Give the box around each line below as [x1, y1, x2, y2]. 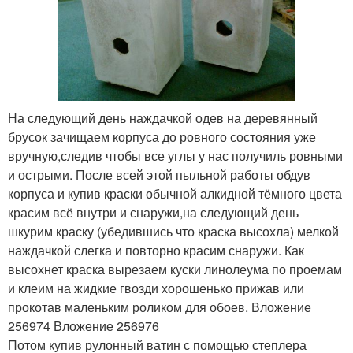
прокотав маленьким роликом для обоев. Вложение [8, 297, 311, 316]
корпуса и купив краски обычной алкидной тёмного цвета [8, 184, 342, 203]
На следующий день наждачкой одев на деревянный [8, 108, 318, 127]
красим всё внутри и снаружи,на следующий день [8, 203, 299, 221]
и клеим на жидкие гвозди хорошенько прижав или [8, 278, 304, 297]
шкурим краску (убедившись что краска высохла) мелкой [8, 221, 339, 240]
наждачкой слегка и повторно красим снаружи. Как [8, 240, 304, 259]
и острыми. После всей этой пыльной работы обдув [8, 165, 310, 184]
